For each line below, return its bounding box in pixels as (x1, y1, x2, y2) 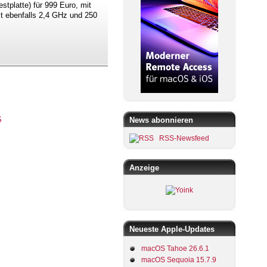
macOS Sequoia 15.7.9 (141, 256, 216, 265)
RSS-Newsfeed (159, 134, 209, 143)
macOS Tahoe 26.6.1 (141, 244, 209, 253)
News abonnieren (129, 116, 193, 125)
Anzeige (129, 163, 159, 173)
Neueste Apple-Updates (129, 225, 215, 234)
